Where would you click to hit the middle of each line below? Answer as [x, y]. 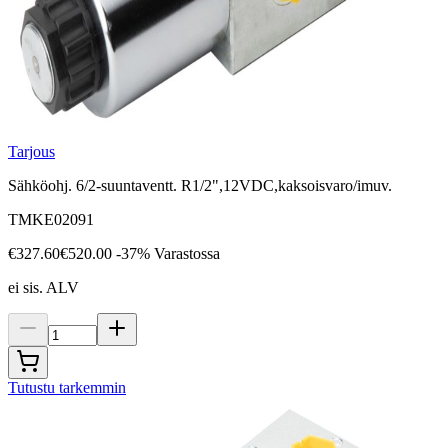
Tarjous [31, 152]
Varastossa [187, 254]
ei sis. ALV [43, 288]
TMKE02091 [51, 220]
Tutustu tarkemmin [67, 388]
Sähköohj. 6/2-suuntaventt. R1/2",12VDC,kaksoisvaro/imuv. [200, 186]
